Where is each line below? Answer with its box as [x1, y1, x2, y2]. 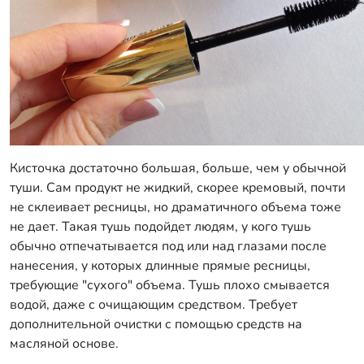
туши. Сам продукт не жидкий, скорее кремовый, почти [10, 179, 345, 197]
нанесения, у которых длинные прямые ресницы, [10, 257, 310, 275]
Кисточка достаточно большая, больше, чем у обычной [10, 159, 346, 177]
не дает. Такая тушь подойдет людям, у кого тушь [10, 218, 311, 236]
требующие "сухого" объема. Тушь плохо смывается [10, 276, 330, 294]
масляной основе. [10, 335, 119, 353]
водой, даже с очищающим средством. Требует [10, 296, 297, 314]
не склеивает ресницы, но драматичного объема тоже [10, 198, 341, 216]
